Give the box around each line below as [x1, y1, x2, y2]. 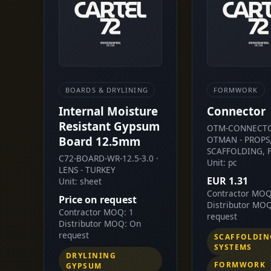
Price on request [59, 192, 137, 206]
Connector [206, 103, 266, 119]
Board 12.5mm [59, 133, 140, 149]
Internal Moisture [59, 103, 158, 119]
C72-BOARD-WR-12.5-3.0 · [59, 152, 158, 164]
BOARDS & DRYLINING [65, 85, 148, 94]
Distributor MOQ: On [59, 217, 141, 229]
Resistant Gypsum [59, 118, 160, 134]
